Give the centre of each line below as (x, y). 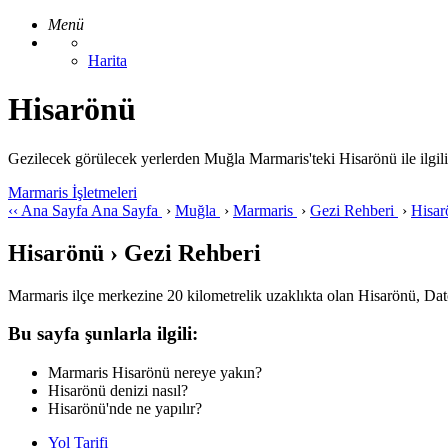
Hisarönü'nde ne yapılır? (125, 409)
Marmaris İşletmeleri (72, 192)
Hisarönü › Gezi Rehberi (134, 252)
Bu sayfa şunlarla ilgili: (103, 334)
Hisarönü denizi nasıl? (118, 391)
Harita (107, 60)
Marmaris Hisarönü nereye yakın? (155, 373)
